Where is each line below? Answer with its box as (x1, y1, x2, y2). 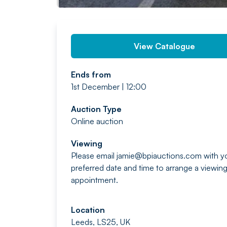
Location (71, 205, 105, 215)
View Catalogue (134, 41, 196, 51)
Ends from (71, 69, 111, 80)
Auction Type (71, 104, 122, 114)
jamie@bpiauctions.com (117, 150, 202, 161)
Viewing (71, 138, 102, 148)
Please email (71, 150, 117, 161)
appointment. (71, 175, 118, 185)
